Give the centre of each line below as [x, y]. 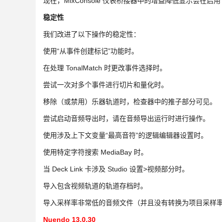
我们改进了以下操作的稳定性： [92, 34]
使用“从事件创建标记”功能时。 [91, 51]
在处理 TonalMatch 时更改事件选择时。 [105, 68]
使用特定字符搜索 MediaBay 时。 [95, 152]
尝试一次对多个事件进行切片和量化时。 [106, 85]
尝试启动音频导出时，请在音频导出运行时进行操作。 [126, 118]
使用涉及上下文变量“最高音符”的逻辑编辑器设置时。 [125, 135]
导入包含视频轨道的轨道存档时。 [95, 186]
